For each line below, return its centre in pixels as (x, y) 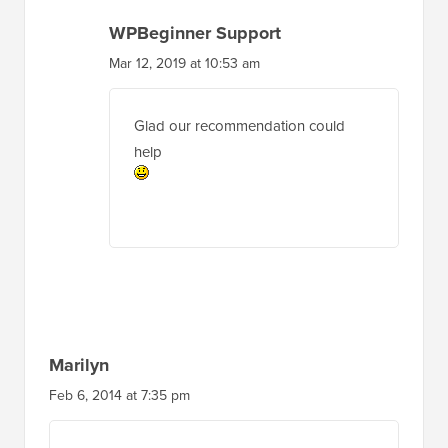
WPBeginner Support (195, 32)
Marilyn (79, 364)
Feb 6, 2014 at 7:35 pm (119, 395)
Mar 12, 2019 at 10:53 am (184, 63)
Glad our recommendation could (239, 125)
